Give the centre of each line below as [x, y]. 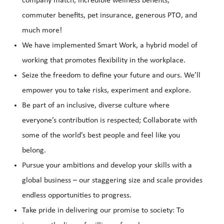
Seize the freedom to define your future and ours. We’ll [111, 76]
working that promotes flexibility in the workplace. [104, 61]
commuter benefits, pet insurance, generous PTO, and [109, 16]
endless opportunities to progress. [77, 196]
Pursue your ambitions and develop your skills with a [107, 166]
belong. [34, 151]
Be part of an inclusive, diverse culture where [96, 106]
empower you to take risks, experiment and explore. [106, 91]
